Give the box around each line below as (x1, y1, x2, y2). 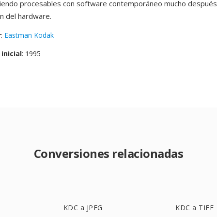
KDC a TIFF (175, 203, 214, 212)
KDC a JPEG (63, 203, 103, 212)
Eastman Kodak (4, 31, 54, 40)
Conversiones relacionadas (33, 145, 184, 161)
